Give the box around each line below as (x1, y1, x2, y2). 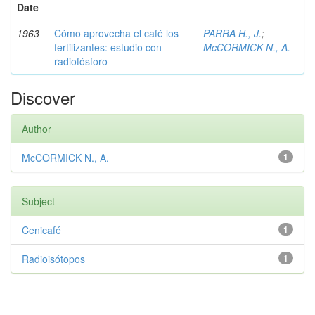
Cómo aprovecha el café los (54, 26, 179, 40)
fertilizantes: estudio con (54, 40, 162, 54)
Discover (11, 85, 75, 110)
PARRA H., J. (203, 26, 262, 40)
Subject (22, 194, 55, 208)
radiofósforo (54, 54, 108, 68)
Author (22, 122, 51, 136)
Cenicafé (22, 223, 61, 237)
